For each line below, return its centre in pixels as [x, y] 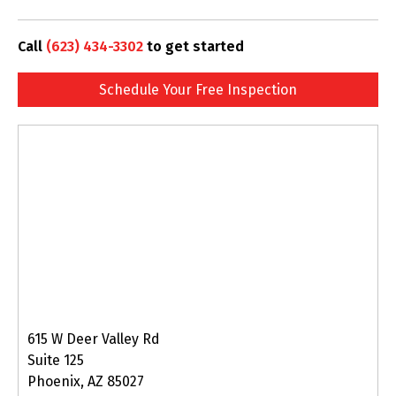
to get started [194, 46]
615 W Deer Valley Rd [94, 339]
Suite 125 [56, 360]
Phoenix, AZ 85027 [86, 381]
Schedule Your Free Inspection [198, 89]
